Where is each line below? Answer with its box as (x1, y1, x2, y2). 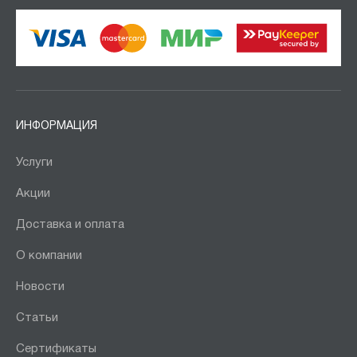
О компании (16, 250, 82, 262)
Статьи (16, 312, 58, 324)
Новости (16, 281, 65, 293)
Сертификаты (16, 343, 96, 355)
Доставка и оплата (16, 219, 124, 231)
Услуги (16, 157, 53, 169)
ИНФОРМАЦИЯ (16, 121, 97, 132)
